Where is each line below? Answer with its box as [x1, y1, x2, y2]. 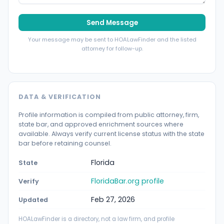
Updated [18, 195, 48, 204]
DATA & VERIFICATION [18, 92, 101, 101]
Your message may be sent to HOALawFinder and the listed [27, 35, 196, 44]
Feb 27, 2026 [91, 194, 135, 204]
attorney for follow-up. [81, 44, 143, 53]
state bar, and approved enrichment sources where [18, 119, 183, 128]
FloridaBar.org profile [91, 176, 164, 186]
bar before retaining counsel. [18, 138, 111, 147]
